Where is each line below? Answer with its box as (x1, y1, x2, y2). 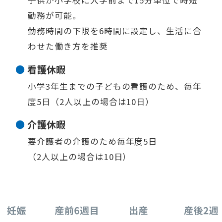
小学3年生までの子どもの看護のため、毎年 (28, 80, 202, 92)
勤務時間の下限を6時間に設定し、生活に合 (28, 25, 202, 37)
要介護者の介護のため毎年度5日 (28, 135, 158, 147)
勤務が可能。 (28, 9, 81, 22)
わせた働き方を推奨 (28, 40, 108, 53)
